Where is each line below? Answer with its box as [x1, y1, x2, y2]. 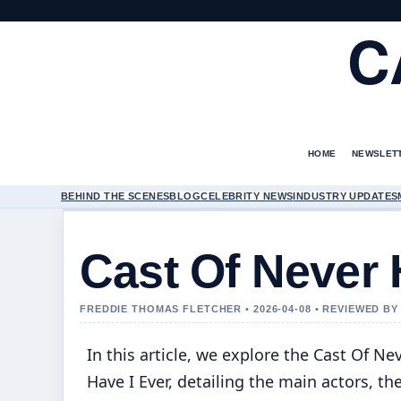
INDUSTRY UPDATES [293, 191, 398, 201]
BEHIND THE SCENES [61, 191, 170, 201]
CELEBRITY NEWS [200, 191, 294, 201]
